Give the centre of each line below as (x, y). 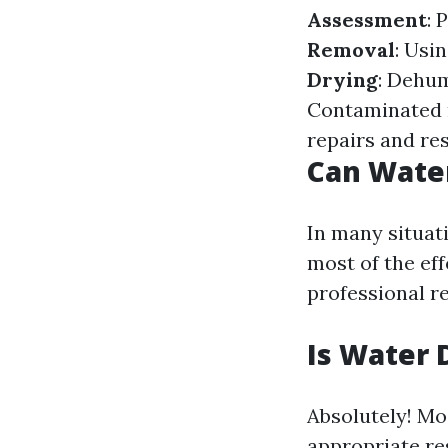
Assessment (367, 19)
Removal (351, 49)
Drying (342, 79)
